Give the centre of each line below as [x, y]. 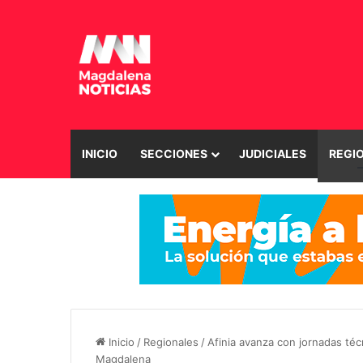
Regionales [171, 342]
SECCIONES [174, 153]
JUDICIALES [273, 153]
